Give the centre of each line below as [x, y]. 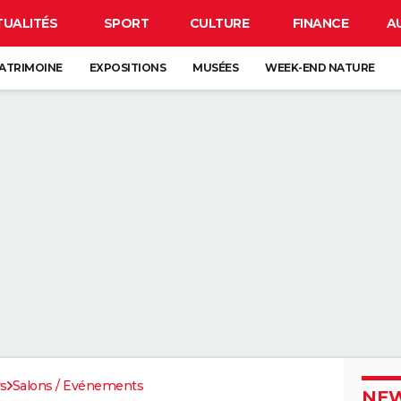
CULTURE [219, 23]
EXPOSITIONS [127, 68]
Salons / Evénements [77, 386]
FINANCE [320, 23]
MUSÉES [215, 68]
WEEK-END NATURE [320, 68]
